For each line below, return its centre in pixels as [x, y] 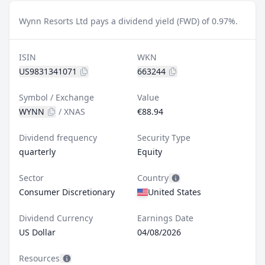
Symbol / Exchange [56, 97]
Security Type [164, 138]
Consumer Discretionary [67, 192]
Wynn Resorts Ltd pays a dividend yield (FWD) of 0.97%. [128, 21]
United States [174, 192]
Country [153, 178]
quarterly [37, 152]
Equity [150, 152]
